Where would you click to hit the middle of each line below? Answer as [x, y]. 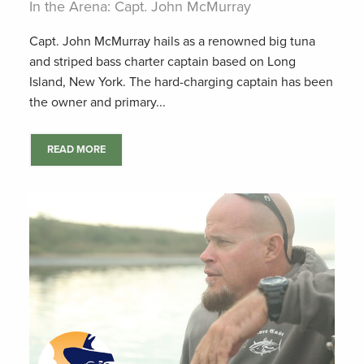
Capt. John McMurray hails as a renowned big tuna [172, 41]
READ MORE [76, 149]
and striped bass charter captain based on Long [162, 62]
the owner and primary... [97, 102]
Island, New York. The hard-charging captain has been [181, 82]
